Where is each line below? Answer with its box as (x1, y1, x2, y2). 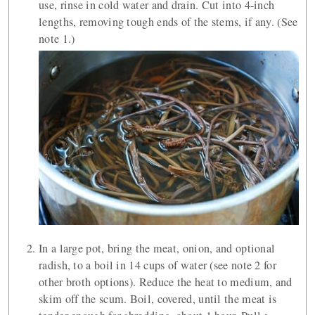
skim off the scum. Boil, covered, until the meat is (39, 291, 277, 307)
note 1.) (39, 31, 75, 47)
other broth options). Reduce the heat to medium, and (39, 274, 292, 290)
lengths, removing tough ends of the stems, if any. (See (39, 14, 298, 30)
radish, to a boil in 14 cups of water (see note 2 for (39, 257, 276, 273)
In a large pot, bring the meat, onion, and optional (39, 240, 276, 256)
